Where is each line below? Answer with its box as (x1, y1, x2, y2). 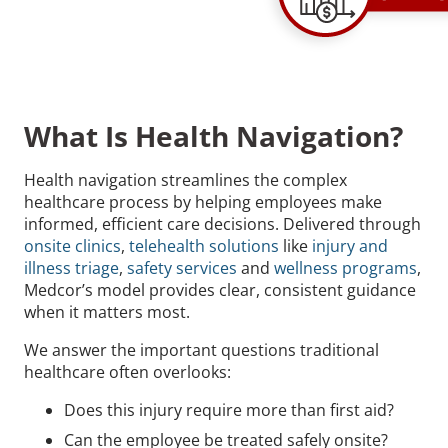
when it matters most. (24, 300, 190, 323)
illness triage (24, 256, 119, 279)
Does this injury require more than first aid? (64, 398, 394, 421)
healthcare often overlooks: (24, 360, 231, 383)
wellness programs (274, 256, 417, 279)
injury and (312, 234, 388, 257)
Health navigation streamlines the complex (24, 168, 347, 191)
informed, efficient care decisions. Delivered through (24, 212, 421, 235)
